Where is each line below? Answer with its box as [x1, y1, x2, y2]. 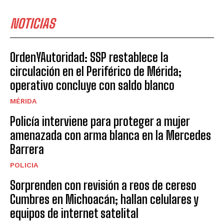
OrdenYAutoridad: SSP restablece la [10, 50, 168, 65]
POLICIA [10, 161, 38, 169]
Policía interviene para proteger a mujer [10, 114, 190, 129]
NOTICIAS [10, 15, 55, 32]
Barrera [10, 142, 44, 157]
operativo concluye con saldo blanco [10, 78, 174, 93]
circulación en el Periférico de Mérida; [10, 64, 181, 79]
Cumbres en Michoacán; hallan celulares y [10, 192, 198, 207]
